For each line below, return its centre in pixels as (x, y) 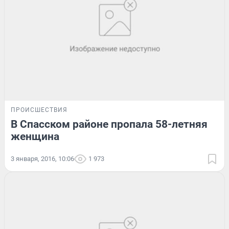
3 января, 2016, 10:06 (42, 158)
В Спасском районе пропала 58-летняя (109, 124)
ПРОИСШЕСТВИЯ (39, 110)
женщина (35, 136)
